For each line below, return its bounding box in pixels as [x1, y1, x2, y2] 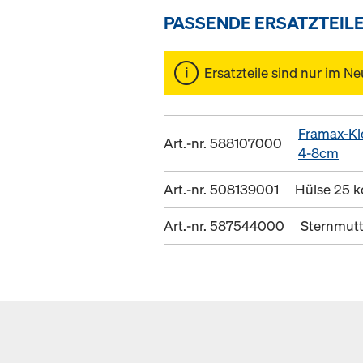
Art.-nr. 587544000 [164, 216, 284, 236]
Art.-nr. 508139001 [164, 180, 279, 199]
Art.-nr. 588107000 [164, 134, 282, 153]
